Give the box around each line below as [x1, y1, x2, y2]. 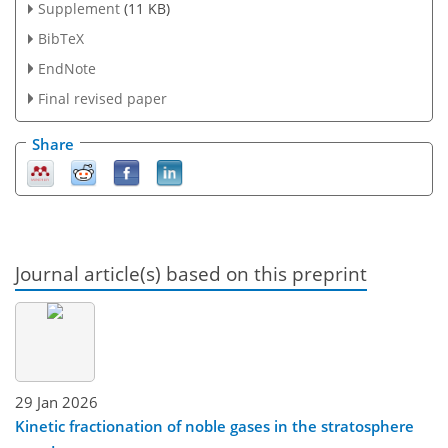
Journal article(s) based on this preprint [15, 260, 367, 286]
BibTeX [37, 29, 84, 49]
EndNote [37, 59, 96, 79]
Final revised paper [37, 89, 167, 109]
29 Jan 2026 [15, 391, 98, 412]
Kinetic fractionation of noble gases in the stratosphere [15, 415, 414, 436]
